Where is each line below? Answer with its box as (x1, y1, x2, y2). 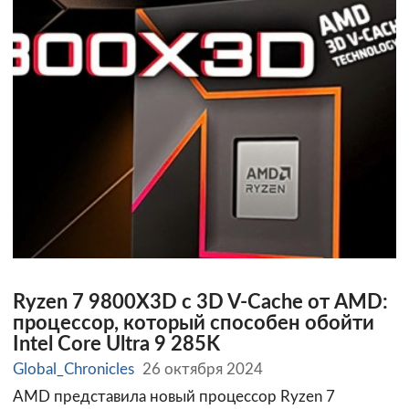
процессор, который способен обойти (13, 313, 374, 333)
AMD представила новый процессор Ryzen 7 (13, 389, 335, 405)
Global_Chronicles (13, 362, 134, 378)
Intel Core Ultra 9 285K (13, 334, 220, 354)
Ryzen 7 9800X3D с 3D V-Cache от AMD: (13, 292, 388, 312)
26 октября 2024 (142, 362, 264, 378)
